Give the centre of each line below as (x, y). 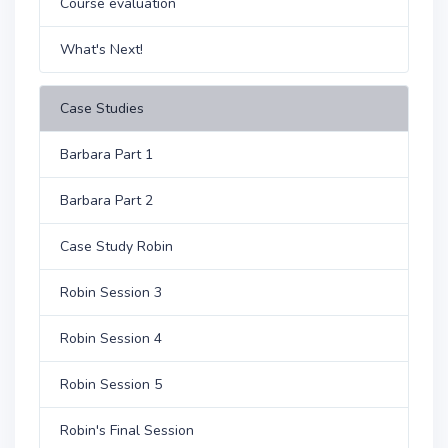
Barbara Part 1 (106, 154)
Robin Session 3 (111, 292)
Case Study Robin (116, 246)
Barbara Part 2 (106, 200)
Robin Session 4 (111, 338)
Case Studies (102, 108)
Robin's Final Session (127, 430)
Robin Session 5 (111, 384)
